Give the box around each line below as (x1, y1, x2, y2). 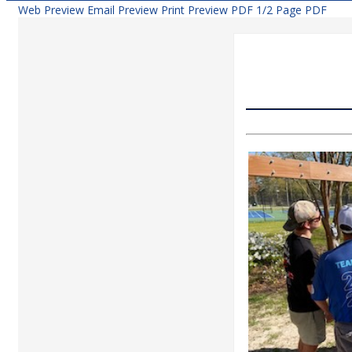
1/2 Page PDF (256, 2, 327, 17)
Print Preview (161, 2, 228, 17)
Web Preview (18, 2, 84, 17)
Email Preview (87, 2, 158, 17)
